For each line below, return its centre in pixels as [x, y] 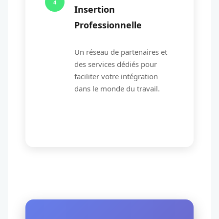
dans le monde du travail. [117, 88]
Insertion [95, 9]
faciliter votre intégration [116, 76]
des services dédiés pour [116, 64]
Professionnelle [108, 25]
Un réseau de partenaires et [121, 52]
